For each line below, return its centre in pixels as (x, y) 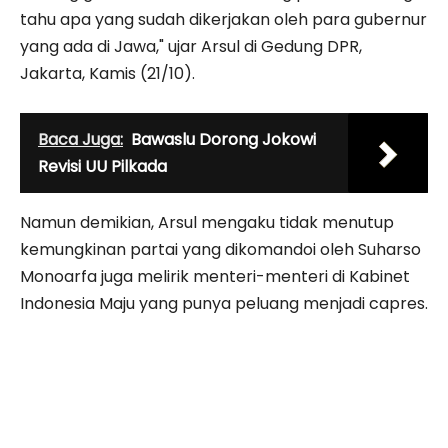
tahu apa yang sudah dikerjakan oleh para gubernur (223, 20)
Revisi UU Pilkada (102, 167)
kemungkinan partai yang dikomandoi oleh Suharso (220, 250)
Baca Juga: (80, 140)
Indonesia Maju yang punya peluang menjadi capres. (224, 304)
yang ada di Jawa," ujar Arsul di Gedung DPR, (191, 47)
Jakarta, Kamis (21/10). (107, 74)
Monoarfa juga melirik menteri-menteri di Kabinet (215, 277)
